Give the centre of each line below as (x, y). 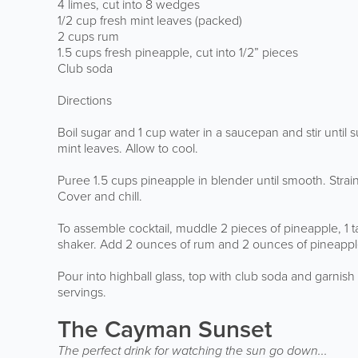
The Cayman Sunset (165, 329)
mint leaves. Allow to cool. (128, 148)
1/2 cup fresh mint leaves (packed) (150, 20)
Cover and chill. (100, 196)
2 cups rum (88, 36)
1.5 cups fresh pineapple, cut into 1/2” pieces (178, 52)
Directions (85, 100)
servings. (82, 292)
